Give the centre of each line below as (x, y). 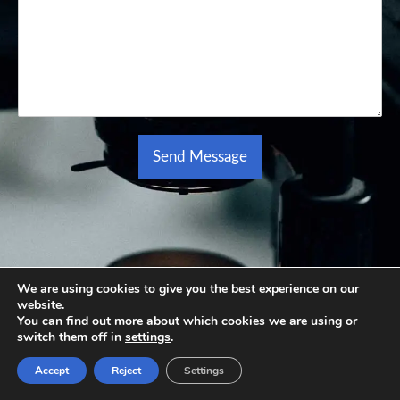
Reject (126, 371)
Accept (52, 371)
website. (41, 305)
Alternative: (238, 192)
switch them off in (71, 337)
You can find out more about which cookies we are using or (187, 321)
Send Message (200, 157)
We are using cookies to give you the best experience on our (188, 289)
